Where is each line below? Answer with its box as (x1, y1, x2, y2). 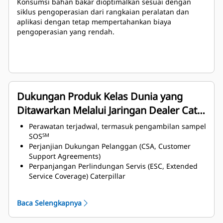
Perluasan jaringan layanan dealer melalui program (29, 191, 203, 201)
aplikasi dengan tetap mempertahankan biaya (17, 17, 171, 27)
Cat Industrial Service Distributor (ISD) (29, 201, 156, 211)
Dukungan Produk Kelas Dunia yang (17, 90, 183, 104)
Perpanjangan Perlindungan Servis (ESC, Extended (29, 161, 198, 171)
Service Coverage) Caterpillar (29, 171, 125, 181)
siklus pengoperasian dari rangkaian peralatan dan (17, 7, 189, 17)
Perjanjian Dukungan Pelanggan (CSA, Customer (29, 141, 191, 151)
